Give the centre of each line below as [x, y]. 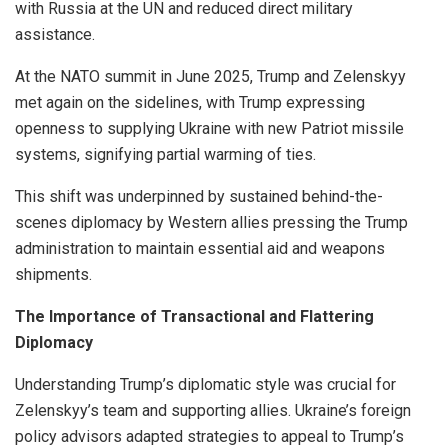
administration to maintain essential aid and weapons [200, 248]
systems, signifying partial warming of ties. [165, 154]
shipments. [53, 274]
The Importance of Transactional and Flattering [194, 316]
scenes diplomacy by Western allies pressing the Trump [211, 222]
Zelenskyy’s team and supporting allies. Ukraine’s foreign [213, 410]
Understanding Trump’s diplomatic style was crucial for [205, 384]
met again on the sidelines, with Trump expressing [190, 102]
